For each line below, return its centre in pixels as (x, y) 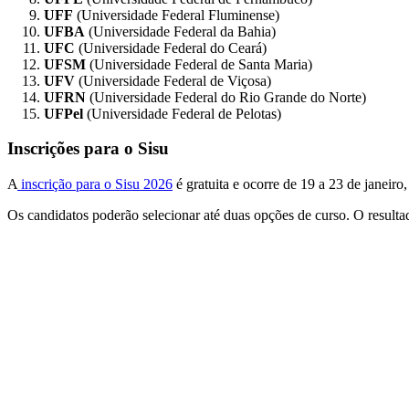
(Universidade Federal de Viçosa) (173, 80)
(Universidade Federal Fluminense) (176, 15)
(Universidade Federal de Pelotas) (182, 113)
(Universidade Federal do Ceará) (171, 47)
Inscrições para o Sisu (88, 149)
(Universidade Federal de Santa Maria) (199, 64)
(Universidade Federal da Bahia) (180, 31)
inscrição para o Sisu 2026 (95, 184)
